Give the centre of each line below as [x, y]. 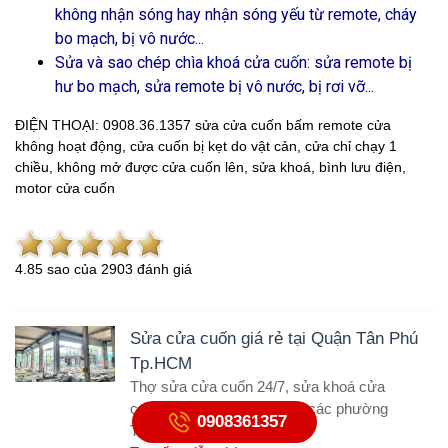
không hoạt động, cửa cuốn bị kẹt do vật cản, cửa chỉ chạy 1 [206, 146]
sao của [72, 269]
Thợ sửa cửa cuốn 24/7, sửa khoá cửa [257, 386]
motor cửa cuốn [65, 188]
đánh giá [162, 269]
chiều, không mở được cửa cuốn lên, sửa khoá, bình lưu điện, [210, 167]
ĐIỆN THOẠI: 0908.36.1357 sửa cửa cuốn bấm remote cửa [203, 125]
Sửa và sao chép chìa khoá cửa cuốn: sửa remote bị [233, 62]
